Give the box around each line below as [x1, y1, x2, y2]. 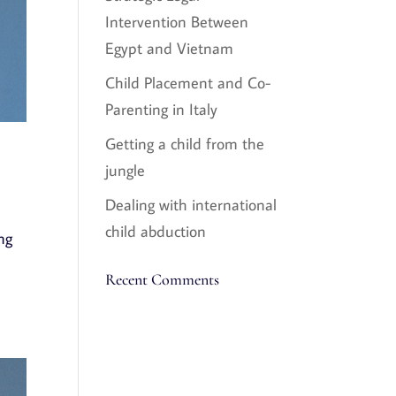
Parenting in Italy [105, 99, 218, 119]
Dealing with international [105, 194, 278, 215]
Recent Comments [105, 270, 220, 289]
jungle [105, 160, 146, 180]
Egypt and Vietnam [105, 38, 234, 58]
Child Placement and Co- [105, 72, 271, 93]
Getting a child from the [105, 133, 265, 154]
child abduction [105, 221, 207, 241]
